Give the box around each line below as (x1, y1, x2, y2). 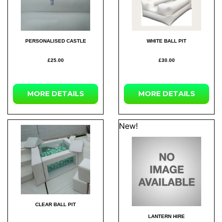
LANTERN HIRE (148, 214, 185, 219)
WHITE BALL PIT (147, 38, 186, 44)
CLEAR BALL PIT (35, 202, 76, 207)
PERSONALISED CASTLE (25, 38, 86, 44)
